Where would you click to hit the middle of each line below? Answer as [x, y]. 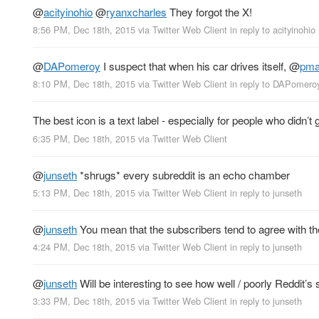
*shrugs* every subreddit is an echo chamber [183, 174]
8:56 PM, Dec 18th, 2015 [84, 30]
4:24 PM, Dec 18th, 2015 [84, 246]
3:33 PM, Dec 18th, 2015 [84, 301]
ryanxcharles [136, 12]
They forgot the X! [209, 12]
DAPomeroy [72, 66]
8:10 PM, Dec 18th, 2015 [84, 84]
